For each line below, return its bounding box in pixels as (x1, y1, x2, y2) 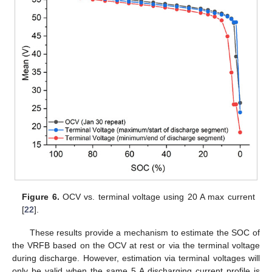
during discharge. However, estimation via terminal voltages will (12, 253, 260, 263)
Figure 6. (22, 192, 59, 202)
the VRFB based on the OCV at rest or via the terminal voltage (12, 240, 260, 251)
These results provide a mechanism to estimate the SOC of (29, 228, 260, 238)
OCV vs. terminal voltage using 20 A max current (59, 192, 255, 202)
